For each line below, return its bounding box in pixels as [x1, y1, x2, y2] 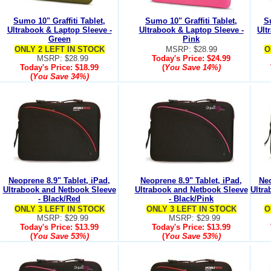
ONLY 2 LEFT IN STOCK [14, 45, 105, 54]
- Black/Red [38, 194, 80, 203]
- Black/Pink [169, 194, 214, 203]
